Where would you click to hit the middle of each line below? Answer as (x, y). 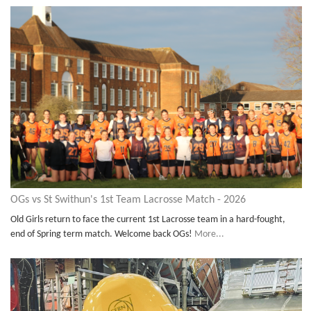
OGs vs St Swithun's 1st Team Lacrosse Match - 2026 (128, 200)
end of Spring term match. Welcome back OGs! (102, 235)
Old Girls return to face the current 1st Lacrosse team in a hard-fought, (148, 220)
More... (209, 235)
